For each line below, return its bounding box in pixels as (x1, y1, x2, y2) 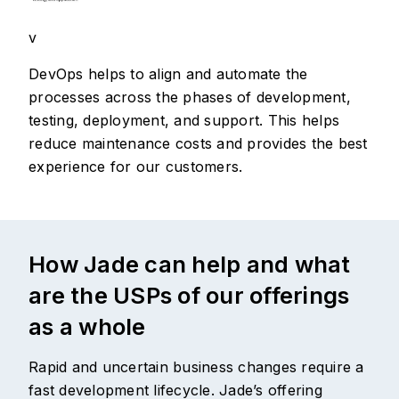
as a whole (28, 313, 146, 341)
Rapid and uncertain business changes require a (28, 358, 364, 377)
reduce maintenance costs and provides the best (28, 134, 368, 153)
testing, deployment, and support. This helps (28, 111, 339, 130)
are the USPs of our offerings (28, 281, 350, 310)
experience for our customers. (28, 158, 243, 176)
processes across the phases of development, (28, 88, 351, 107)
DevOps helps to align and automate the (28, 65, 308, 84)
